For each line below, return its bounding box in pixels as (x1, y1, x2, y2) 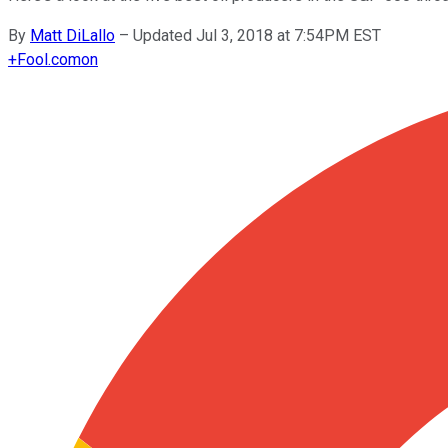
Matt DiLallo (30, 25, 115, 45)
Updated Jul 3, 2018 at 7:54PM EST (133, 25, 381, 45)
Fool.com (17, 49, 81, 69)
